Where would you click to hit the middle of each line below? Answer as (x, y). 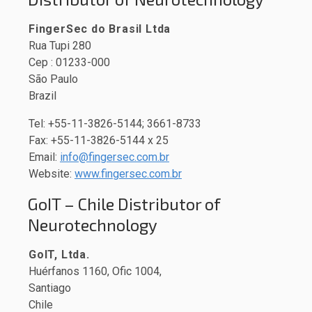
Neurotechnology (93, 225)
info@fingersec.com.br (115, 157)
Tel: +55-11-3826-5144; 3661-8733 (115, 124)
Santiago (50, 288)
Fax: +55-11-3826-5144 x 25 (99, 141)
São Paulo (53, 79)
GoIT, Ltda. (59, 255)
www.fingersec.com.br (128, 174)
